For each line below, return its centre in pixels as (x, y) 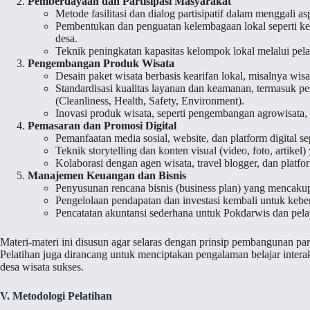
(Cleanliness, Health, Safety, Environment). (150, 101)
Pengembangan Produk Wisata (101, 64)
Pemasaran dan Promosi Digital (102, 126)
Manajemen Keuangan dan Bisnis (107, 176)
